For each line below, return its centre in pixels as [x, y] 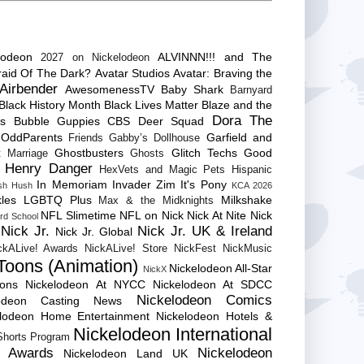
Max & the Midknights [156, 200]
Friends [85, 138]
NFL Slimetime [78, 215]
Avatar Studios [132, 73]
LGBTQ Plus [57, 199]
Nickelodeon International [173, 334]
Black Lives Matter [151, 104]
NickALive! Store [126, 248]
